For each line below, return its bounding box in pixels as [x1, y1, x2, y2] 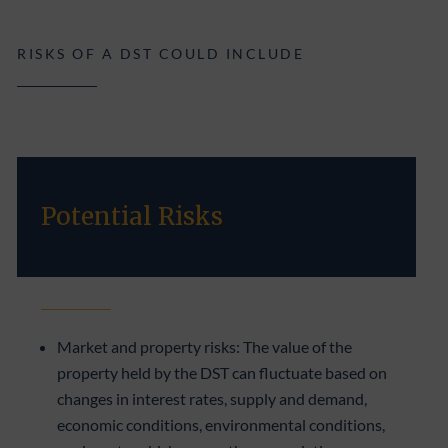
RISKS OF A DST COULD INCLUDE [17, 45, 305, 62]
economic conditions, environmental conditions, [57, 415, 386, 434]
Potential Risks [41, 201, 224, 232]
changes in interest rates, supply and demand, [57, 389, 368, 408]
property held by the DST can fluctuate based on [57, 363, 388, 382]
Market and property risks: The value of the [57, 337, 353, 356]
